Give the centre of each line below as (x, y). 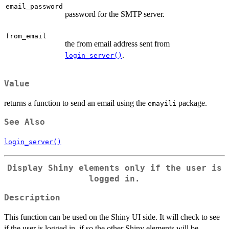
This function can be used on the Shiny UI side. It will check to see (112, 217)
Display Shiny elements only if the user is (114, 168)
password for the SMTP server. (115, 14)
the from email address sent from (117, 44)
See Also (25, 122)
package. (192, 103)
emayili (162, 104)
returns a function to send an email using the (76, 103)
